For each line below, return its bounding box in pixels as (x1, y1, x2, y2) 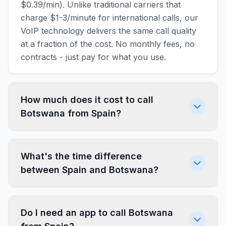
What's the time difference (21, 151, 142, 161)
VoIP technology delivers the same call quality (21, 26, 196, 36)
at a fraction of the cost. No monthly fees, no (21, 39, 195, 49)
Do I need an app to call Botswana (21, 207, 173, 218)
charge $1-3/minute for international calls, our (21, 13, 198, 23)
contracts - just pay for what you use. (21, 52, 166, 62)
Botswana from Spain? (21, 108, 121, 119)
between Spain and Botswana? (21, 164, 158, 175)
